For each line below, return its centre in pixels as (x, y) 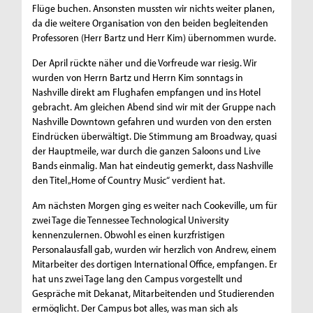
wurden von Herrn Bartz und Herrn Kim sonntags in (138, 78)
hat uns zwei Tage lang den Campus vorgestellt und (138, 279)
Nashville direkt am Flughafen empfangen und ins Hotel (147, 92)
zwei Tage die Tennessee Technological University (131, 220)
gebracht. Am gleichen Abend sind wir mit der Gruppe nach (154, 107)
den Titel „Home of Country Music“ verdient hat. (129, 180)
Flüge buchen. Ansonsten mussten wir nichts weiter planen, (154, 8)
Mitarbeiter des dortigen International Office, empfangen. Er (155, 264)
